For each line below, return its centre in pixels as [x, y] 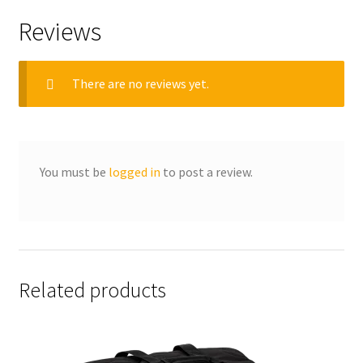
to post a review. [206, 171]
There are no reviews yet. [140, 83]
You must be [74, 171]
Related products [92, 290]
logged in [134, 171]
